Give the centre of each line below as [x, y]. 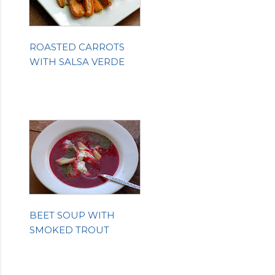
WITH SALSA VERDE [77, 61]
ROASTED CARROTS [77, 47]
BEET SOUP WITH [72, 215]
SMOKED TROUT [69, 230]
